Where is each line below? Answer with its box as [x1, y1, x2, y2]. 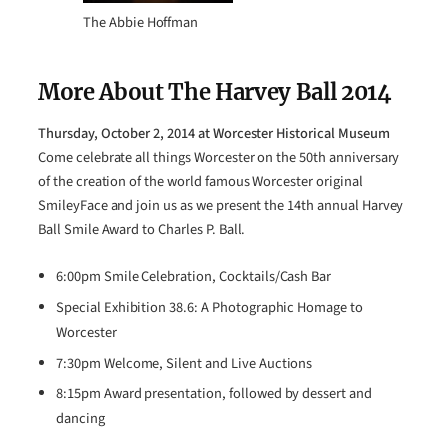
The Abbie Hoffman [83, 11, 199, 33]
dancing [56, 408, 105, 430]
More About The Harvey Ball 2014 [38, 77, 392, 106]
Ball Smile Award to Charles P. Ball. [38, 219, 246, 241]
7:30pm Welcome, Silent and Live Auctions [56, 352, 313, 374]
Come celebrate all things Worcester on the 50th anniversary [38, 147, 400, 169]
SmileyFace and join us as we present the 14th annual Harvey [38, 195, 404, 217]
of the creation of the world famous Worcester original [38, 171, 363, 193]
